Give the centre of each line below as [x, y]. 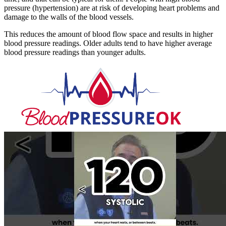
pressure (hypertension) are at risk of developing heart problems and [112, 8]
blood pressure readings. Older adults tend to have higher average [108, 43]
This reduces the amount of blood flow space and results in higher [108, 34]
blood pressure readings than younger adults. [75, 52]
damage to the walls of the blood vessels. [69, 17]
